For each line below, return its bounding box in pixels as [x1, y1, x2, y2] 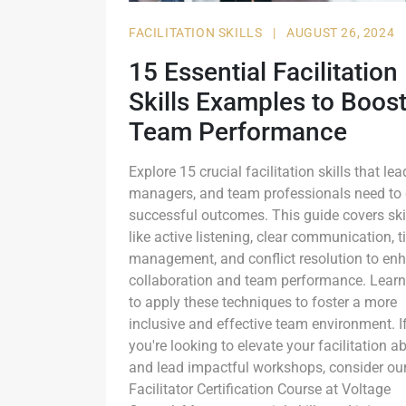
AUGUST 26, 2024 [286, 24, 395, 40]
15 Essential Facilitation [129, 56, 398, 87]
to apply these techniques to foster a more [129, 293, 397, 311]
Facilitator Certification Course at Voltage [129, 380, 391, 398]
